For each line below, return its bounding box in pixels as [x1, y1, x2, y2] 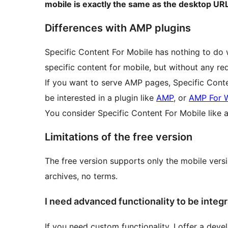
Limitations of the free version [45, 131, 192, 144]
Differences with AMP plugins [45, 22, 191, 35]
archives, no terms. [45, 171, 118, 182]
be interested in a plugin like [45, 93, 156, 103]
